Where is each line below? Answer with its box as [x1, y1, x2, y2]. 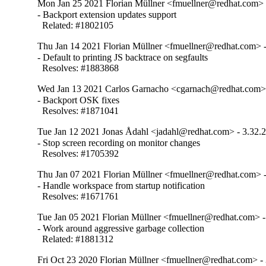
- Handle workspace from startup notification [37, 180, 205, 191]
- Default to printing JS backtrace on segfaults [37, 52, 208, 63]
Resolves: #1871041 [37, 106, 119, 116]
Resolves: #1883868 [37, 63, 119, 74]
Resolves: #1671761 [37, 191, 119, 202]
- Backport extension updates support [37, 9, 177, 20]
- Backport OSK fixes [37, 95, 120, 106]
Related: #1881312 [37, 234, 114, 245]
